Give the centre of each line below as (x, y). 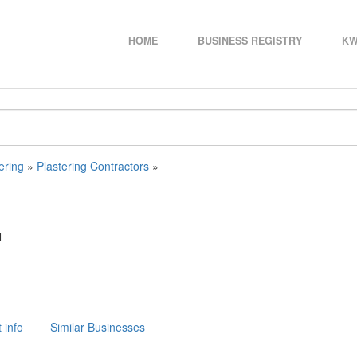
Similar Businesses (98, 327)
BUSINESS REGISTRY (250, 41)
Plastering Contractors (93, 166)
